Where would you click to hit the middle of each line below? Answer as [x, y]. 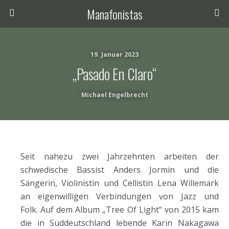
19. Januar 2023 [114, 54]
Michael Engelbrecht [114, 95]
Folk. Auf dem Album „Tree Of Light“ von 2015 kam [120, 210]
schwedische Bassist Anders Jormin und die [120, 170]
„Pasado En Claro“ [114, 74]
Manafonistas [114, 14]
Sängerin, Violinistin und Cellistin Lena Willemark [120, 183]
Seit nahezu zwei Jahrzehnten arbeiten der [120, 156]
